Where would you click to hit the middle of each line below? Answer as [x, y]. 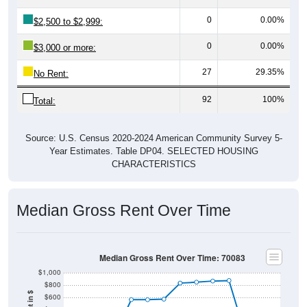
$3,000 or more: [65, 47]
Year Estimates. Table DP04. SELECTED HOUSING [153, 151]
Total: [45, 101]
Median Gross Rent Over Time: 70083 [172, 258]
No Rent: [51, 73]
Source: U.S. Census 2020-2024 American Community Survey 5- [153, 138]
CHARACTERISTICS [153, 164]
